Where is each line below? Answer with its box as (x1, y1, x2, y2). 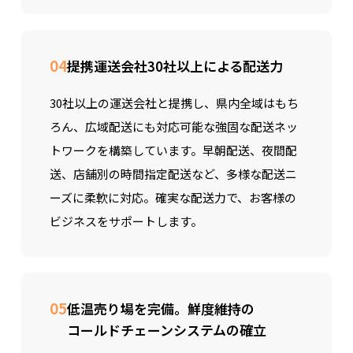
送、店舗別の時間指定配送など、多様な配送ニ (49, 165, 297, 182)
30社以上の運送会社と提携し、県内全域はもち (49, 95, 299, 111)
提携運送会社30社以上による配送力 (66, 56, 283, 76)
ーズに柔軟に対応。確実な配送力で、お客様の (49, 189, 296, 206)
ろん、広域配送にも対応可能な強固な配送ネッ (49, 118, 298, 135)
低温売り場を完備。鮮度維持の (66, 299, 255, 318)
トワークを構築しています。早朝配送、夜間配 (49, 142, 297, 158)
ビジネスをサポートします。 (49, 213, 203, 229)
